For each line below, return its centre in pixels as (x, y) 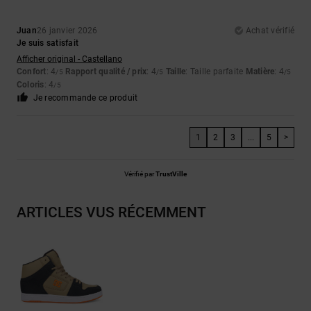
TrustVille (171, 174)
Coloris (31, 85)
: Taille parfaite (216, 72)
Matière (260, 72)
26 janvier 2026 (67, 31)
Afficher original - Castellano (69, 59)
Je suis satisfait (48, 43)
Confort (32, 72)
